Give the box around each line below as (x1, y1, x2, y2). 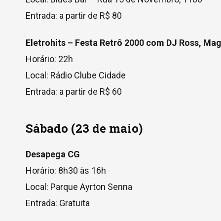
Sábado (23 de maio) (26, 120, 143, 136)
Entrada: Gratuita (26, 198, 90, 208)
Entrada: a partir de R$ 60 (26, 86, 122, 97)
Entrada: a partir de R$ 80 (26, 10, 122, 21)
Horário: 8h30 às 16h (26, 165, 106, 176)
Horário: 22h (26, 54, 73, 64)
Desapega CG (26, 149, 80, 159)
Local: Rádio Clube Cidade (26, 70, 126, 80)
